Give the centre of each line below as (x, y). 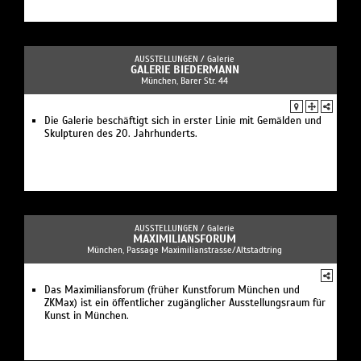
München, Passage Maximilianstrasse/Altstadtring (185, 249)
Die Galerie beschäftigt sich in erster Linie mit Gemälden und (183, 120)
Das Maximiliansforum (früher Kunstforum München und (172, 290)
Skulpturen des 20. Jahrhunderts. (121, 133)
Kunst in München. (87, 315)
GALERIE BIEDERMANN (185, 69)
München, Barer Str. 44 (185, 80)
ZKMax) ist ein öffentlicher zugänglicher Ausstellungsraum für (185, 303)
